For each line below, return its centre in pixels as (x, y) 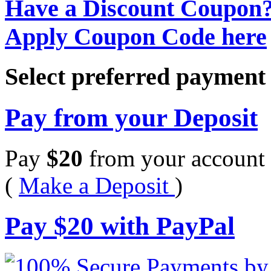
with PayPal (164, 226)
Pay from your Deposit (131, 117)
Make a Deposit (97, 185)
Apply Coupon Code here (136, 37)
